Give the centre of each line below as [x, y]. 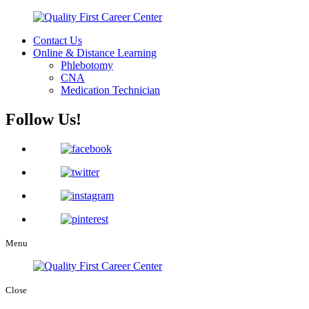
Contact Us [58, 40]
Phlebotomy [87, 65]
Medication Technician [110, 90]
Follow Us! [43, 119]
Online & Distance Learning [95, 53]
